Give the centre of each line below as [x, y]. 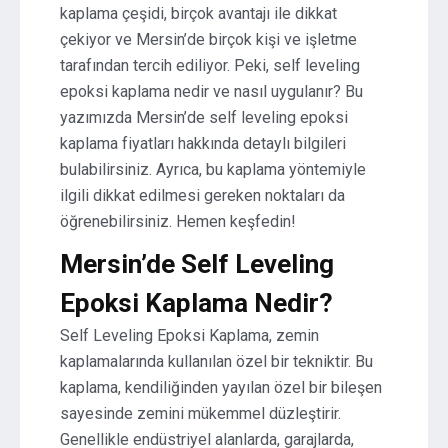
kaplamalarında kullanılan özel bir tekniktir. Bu [216, 361]
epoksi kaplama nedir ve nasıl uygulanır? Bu [211, 91]
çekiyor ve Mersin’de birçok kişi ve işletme [208, 39]
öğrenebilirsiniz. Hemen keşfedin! [178, 221]
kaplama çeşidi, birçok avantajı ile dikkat [198, 13]
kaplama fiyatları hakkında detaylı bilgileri [203, 143]
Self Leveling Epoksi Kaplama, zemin [189, 335]
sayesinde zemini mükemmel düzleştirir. [200, 413]
